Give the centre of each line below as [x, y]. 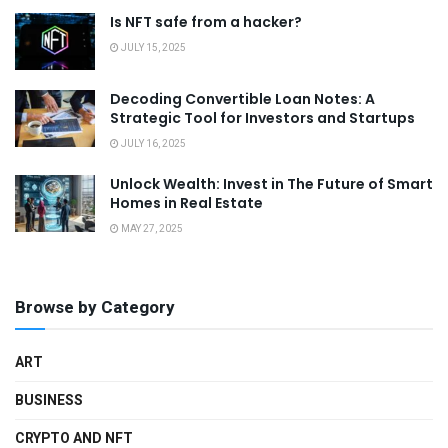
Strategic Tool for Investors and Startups [262, 117]
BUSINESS [49, 400]
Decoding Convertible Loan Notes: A [242, 98]
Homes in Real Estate [186, 202]
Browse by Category [95, 307]
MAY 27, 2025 [151, 228]
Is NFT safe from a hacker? [206, 21]
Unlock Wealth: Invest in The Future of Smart [271, 183]
